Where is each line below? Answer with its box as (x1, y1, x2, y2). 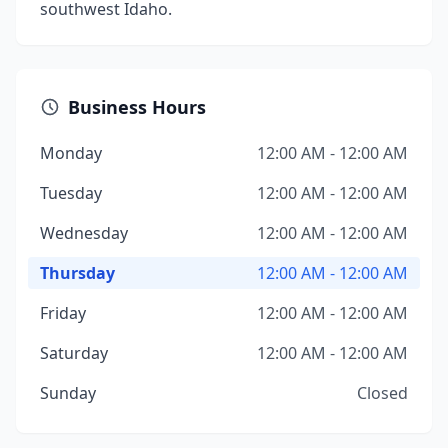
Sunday (40, 382, 96, 404)
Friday (40, 302, 86, 324)
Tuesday (40, 182, 102, 204)
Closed (357, 382, 408, 404)
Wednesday (40, 222, 128, 244)
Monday (40, 142, 102, 164)
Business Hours (68, 95, 206, 119)
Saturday (40, 342, 108, 364)
